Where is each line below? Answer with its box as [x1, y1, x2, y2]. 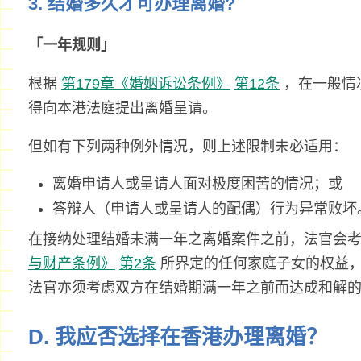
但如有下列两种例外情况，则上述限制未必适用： [27, 139, 347, 156]
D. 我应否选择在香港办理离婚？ [27, 325, 327, 350]
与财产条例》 [27, 255, 115, 272]
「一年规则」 [27, 37, 115, 54]
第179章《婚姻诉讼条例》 [60, 76, 230, 93]
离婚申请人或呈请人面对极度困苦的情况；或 [52, 176, 342, 193]
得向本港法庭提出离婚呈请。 [27, 100, 217, 117]
